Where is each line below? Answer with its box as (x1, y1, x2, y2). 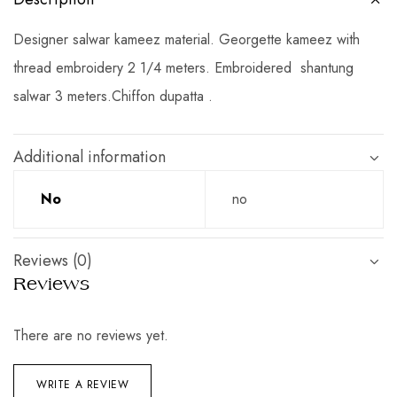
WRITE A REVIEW (36, 377, 129, 393)
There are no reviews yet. (13, 325, 168, 346)
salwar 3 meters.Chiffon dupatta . (13, 86, 213, 107)
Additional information (13, 145, 166, 169)
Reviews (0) (13, 249, 92, 273)
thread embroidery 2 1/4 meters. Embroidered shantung (13, 58, 354, 79)
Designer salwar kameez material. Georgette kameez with (13, 29, 360, 51)
